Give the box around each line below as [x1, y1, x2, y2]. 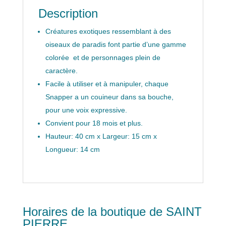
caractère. [45, 66, 78, 75]
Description [38, 6, 98, 20]
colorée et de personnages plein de [45, 53, 160, 62]
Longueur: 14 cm [45, 145, 100, 153]
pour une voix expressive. [45, 105, 127, 114]
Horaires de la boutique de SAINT [22, 204, 202, 218]
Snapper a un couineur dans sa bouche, [45, 92, 174, 101]
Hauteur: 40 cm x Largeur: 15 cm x [45, 132, 157, 140]
